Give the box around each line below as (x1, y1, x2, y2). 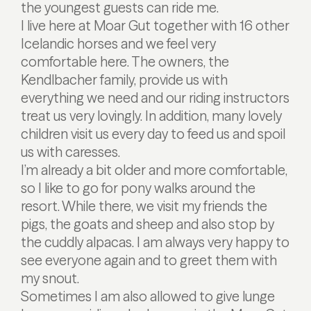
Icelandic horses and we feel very (21, 35, 216, 52)
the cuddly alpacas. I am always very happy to (21, 233, 289, 251)
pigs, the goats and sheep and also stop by (21, 215, 274, 233)
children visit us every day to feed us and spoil (21, 125, 285, 142)
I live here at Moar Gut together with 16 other (21, 17, 289, 34)
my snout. (21, 269, 79, 287)
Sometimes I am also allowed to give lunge (21, 287, 275, 305)
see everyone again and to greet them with (21, 251, 277, 269)
